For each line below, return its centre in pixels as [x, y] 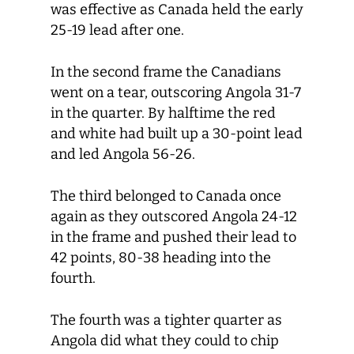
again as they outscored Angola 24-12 [174, 217]
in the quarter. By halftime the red [163, 113]
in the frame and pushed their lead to [173, 237]
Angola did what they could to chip [165, 341]
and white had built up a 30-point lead [177, 134]
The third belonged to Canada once [166, 196]
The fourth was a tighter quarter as [166, 320]
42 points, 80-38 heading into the [161, 258]
